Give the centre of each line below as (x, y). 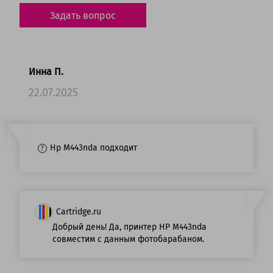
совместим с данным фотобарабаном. (128, 239)
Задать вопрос (83, 15)
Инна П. (46, 72)
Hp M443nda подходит (94, 148)
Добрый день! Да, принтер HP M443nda (129, 227)
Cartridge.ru (79, 212)
